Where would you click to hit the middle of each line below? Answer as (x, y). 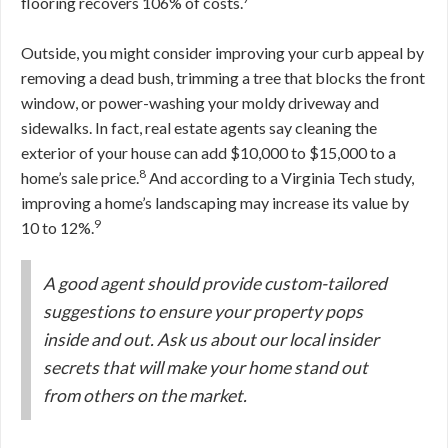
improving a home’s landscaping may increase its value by (215, 203)
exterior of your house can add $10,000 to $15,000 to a (208, 153)
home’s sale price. (80, 178)
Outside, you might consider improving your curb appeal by (222, 53)
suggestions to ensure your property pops (203, 312)
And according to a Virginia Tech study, (280, 178)
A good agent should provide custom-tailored (215, 284)
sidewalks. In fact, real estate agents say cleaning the (199, 128)
